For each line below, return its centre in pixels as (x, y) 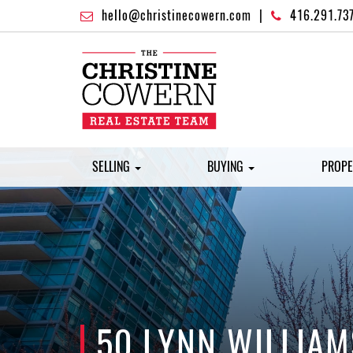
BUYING (227, 167)
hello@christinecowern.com (176, 15)
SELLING (113, 167)
